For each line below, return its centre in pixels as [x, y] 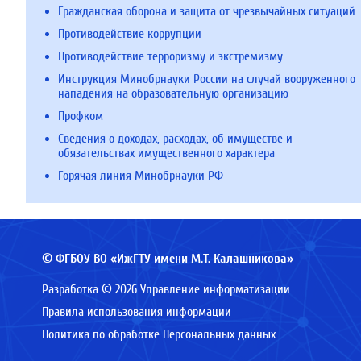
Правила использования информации [137, 312]
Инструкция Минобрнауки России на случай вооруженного [207, 79]
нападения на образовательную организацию [173, 93]
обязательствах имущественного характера [166, 153]
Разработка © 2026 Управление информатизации [166, 289]
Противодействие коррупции [130, 34]
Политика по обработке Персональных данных [159, 334]
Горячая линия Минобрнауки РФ [141, 176]
